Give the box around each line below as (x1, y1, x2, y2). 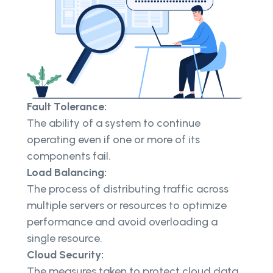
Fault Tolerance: (27, 100, 107, 114)
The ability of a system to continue (27, 116, 200, 130)
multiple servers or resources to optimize (27, 199, 227, 213)
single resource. (27, 232, 102, 246)
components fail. (27, 149, 111, 163)
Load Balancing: (27, 166, 107, 180)
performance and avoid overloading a (27, 215, 218, 229)
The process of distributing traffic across (27, 182, 229, 196)
